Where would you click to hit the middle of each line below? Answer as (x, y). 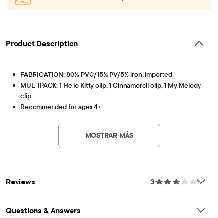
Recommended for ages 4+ (61, 106)
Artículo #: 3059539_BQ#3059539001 (52, 115)
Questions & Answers (43, 210)
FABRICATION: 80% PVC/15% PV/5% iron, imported (96, 74)
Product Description (42, 43)
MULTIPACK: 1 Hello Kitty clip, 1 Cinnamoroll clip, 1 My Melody (111, 85)
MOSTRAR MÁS (109, 135)
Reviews (20, 181)
